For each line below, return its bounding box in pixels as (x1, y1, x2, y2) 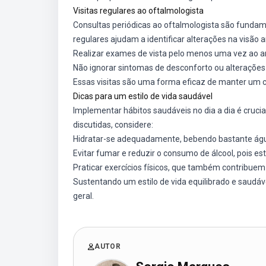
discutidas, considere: (73, 120, 153, 129)
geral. (73, 191, 94, 201)
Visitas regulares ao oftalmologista (73, 6, 204, 15)
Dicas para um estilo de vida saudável (73, 91, 213, 101)
